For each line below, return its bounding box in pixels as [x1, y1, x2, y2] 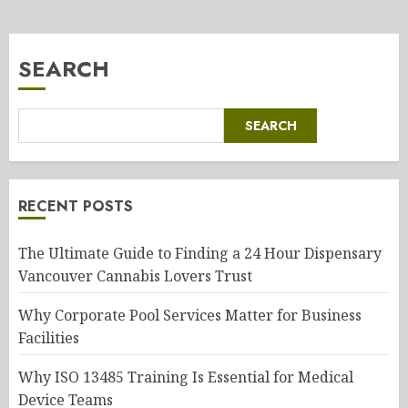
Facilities [18, 328, 79, 348]
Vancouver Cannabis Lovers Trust [18, 266, 252, 286]
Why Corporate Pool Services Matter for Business [18, 305, 362, 325]
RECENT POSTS [18, 196, 133, 217]
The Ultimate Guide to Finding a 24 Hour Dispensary [18, 243, 382, 263]
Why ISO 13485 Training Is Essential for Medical [18, 367, 353, 387]
